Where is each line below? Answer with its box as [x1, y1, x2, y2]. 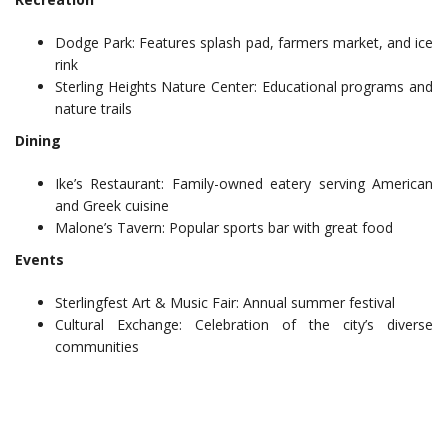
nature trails [55, 99, 132, 118]
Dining [15, 131, 61, 150]
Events [15, 250, 64, 269]
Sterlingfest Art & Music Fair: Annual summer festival [55, 293, 395, 312]
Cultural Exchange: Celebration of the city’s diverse [55, 315, 433, 334]
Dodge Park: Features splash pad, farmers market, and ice [55, 33, 433, 52]
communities [55, 337, 139, 356]
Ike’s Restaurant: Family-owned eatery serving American [55, 174, 433, 193]
